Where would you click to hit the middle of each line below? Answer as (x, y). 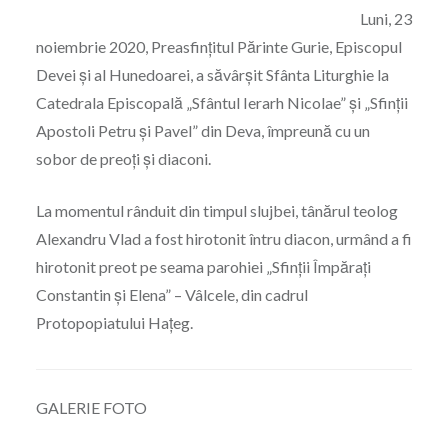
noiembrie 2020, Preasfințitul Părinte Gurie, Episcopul (218, 47)
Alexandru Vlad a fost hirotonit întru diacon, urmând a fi (223, 239)
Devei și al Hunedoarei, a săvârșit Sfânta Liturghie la (212, 75)
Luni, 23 (385, 19)
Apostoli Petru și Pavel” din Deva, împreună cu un (202, 131)
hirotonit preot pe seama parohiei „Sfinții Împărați (203, 267)
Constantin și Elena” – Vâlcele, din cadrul (171, 295)
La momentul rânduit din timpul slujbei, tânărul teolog (216, 211)
